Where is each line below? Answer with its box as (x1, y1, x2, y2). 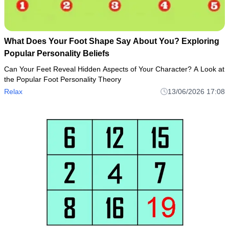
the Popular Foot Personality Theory (4, 75, 121, 83)
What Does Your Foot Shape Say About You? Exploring (4, 36, 219, 45)
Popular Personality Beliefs (4, 49, 109, 58)
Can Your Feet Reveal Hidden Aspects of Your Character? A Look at (4, 64, 224, 73)
